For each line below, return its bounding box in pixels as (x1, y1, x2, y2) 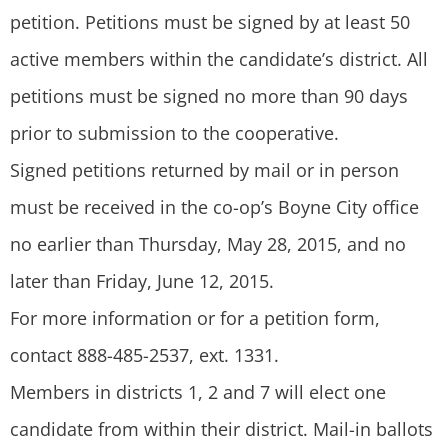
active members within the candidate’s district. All (10, 47, 428, 71)
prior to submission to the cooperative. (10, 121, 339, 145)
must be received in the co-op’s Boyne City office (10, 195, 419, 219)
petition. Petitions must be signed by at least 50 (10, 10, 410, 34)
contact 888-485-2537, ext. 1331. (10, 343, 279, 367)
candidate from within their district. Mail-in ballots (10, 417, 433, 441)
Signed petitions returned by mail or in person (10, 158, 399, 182)
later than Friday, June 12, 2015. (10, 269, 274, 293)
